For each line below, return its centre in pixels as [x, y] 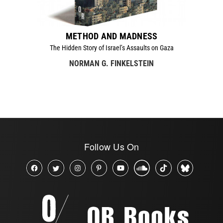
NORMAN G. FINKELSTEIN [111, 64]
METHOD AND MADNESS [111, 36]
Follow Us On [111, 147]
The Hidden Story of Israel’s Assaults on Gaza [111, 48]
